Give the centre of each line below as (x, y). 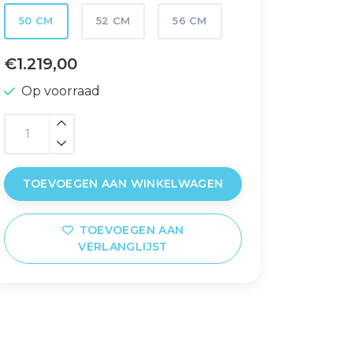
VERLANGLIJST (123, 247)
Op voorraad (61, 91)
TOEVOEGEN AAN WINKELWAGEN (123, 184)
